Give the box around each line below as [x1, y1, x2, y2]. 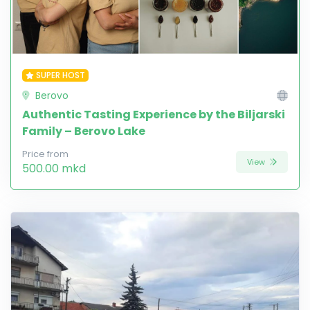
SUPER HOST [35, 69, 85, 82]
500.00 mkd [22, 161, 86, 177]
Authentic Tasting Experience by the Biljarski [22, 107, 285, 123]
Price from [22, 148, 69, 161]
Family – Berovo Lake [22, 123, 145, 140]
